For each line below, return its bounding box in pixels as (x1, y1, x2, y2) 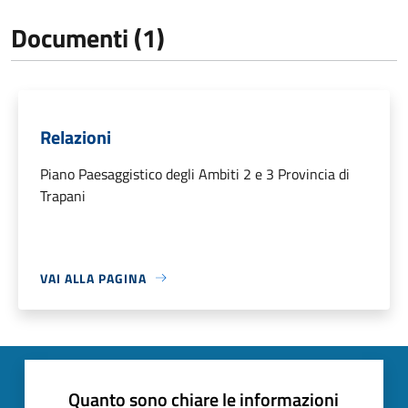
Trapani (40, 184, 86, 207)
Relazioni (40, 122, 111, 151)
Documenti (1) (11, 17, 165, 57)
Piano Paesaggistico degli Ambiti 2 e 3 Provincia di (40, 162, 350, 185)
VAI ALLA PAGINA (40, 268, 147, 288)
